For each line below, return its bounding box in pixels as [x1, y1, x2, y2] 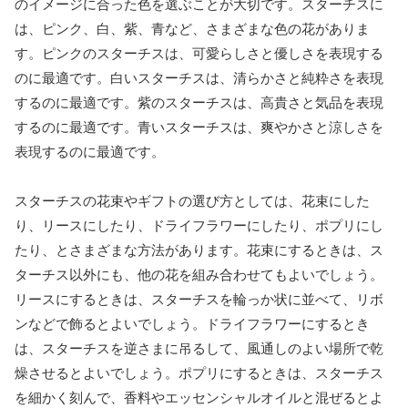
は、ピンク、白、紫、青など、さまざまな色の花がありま [15, 20, 370, 36]
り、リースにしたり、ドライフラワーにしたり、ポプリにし [15, 217, 383, 233]
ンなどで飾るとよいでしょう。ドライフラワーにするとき [15, 315, 370, 331]
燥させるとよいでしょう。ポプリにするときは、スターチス [15, 364, 383, 381]
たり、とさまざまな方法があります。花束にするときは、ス [15, 241, 383, 258]
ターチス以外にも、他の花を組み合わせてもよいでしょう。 [15, 266, 383, 282]
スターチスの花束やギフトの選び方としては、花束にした [15, 192, 370, 209]
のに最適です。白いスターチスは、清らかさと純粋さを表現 [15, 69, 383, 86]
